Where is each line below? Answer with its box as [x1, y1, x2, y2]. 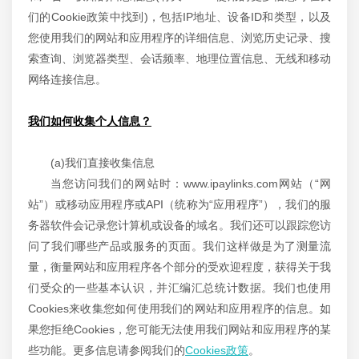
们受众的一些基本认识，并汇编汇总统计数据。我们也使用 [28, 281, 331, 294]
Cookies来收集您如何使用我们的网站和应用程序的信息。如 [28, 302, 331, 315]
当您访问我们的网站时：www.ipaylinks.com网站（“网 [50, 177, 331, 190]
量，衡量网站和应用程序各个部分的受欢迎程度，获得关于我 [28, 260, 331, 273]
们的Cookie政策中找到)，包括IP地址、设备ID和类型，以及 [28, 10, 331, 23]
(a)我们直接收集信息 [50, 156, 155, 169]
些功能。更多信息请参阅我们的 [28, 344, 185, 357]
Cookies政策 [185, 344, 248, 357]
